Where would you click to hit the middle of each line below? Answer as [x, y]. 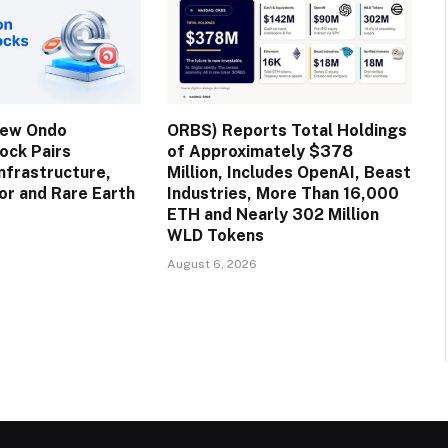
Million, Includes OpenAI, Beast [288, 173]
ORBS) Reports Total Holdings [286, 131]
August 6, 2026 [211, 264]
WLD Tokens [215, 236]
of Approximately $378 [259, 152]
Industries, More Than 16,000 [282, 194]
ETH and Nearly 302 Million [272, 215]
